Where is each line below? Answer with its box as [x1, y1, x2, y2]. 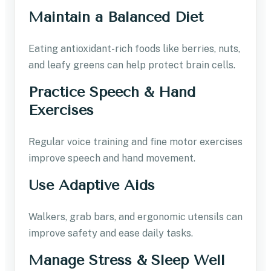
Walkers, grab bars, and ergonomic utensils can [28, 211, 243, 223]
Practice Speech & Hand [28, 83, 195, 100]
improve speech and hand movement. [28, 152, 195, 164]
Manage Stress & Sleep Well [28, 251, 225, 269]
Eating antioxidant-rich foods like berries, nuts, [28, 42, 240, 54]
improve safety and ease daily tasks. [28, 227, 193, 239]
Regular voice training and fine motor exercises [28, 135, 243, 148]
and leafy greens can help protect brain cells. [28, 59, 235, 71]
